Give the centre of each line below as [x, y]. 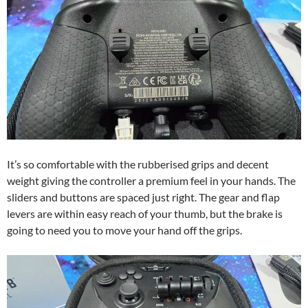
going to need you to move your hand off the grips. [124, 230]
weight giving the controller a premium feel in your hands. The [151, 180]
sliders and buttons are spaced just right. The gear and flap [143, 197]
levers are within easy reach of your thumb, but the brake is [145, 213]
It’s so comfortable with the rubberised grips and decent [138, 164]
